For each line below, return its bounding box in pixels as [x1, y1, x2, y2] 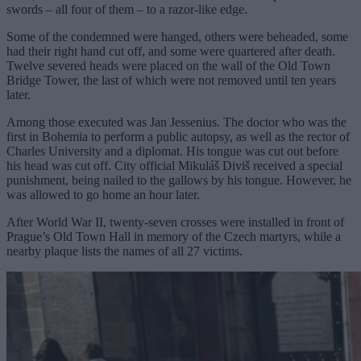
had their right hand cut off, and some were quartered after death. [6, 44, 335, 58]
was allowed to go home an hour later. [6, 187, 200, 201]
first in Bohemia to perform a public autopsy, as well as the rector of [6, 129, 350, 143]
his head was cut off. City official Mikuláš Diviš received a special [6, 158, 342, 172]
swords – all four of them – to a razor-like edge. [6, 2, 247, 16]
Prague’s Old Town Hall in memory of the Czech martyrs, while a [6, 229, 341, 243]
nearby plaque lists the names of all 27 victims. [6, 243, 243, 258]
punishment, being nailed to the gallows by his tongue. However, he [6, 172, 351, 187]
